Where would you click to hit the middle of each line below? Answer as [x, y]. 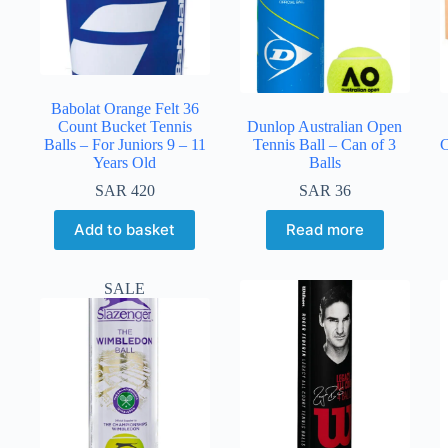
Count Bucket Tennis [124, 126]
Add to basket [125, 230]
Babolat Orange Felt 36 [124, 108]
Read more [324, 230]
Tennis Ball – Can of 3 [325, 144]
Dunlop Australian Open [325, 126]
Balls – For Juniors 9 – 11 [124, 144]
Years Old [125, 162]
